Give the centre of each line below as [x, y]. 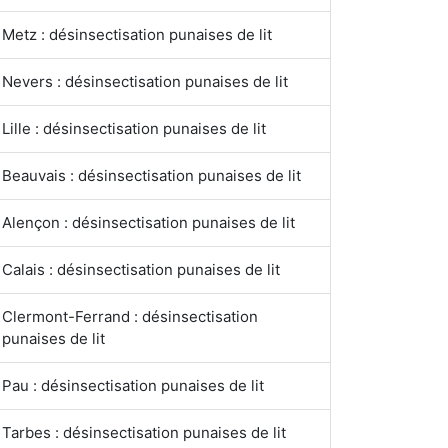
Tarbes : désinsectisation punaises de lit [144, 432]
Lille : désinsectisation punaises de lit [134, 128]
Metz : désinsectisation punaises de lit [137, 34]
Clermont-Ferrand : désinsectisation [130, 316]
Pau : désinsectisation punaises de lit [133, 385]
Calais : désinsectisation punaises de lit [141, 269]
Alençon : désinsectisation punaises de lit [148, 222]
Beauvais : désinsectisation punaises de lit [151, 175]
